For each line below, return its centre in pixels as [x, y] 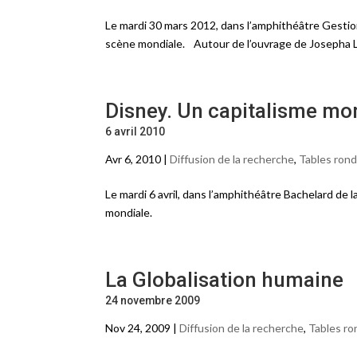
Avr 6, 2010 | [137, 159]
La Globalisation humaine [224, 280]
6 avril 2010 [135, 131]
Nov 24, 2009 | [142, 328]
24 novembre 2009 [153, 300]
